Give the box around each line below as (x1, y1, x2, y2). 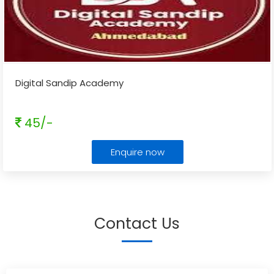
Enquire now (110, 146, 165, 158)
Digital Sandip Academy (15, 76, 124, 89)
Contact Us (94, 213, 180, 234)
